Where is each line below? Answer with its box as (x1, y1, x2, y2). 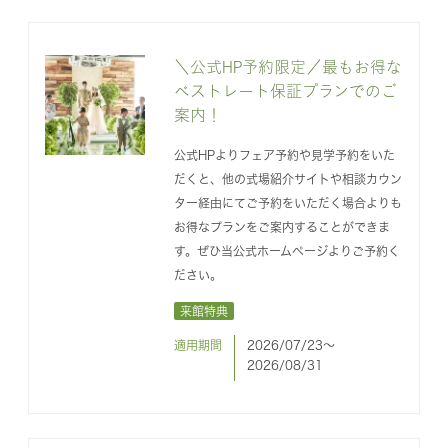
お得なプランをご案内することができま (173, 220, 390, 233)
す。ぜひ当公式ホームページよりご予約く (173, 244, 400, 257)
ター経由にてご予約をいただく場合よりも (173, 196, 402, 209)
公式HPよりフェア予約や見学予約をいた (173, 148, 395, 161)
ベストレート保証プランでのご (173, 82, 397, 99)
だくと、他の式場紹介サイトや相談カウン (173, 172, 402, 185)
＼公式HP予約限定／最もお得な (173, 58, 402, 75)
